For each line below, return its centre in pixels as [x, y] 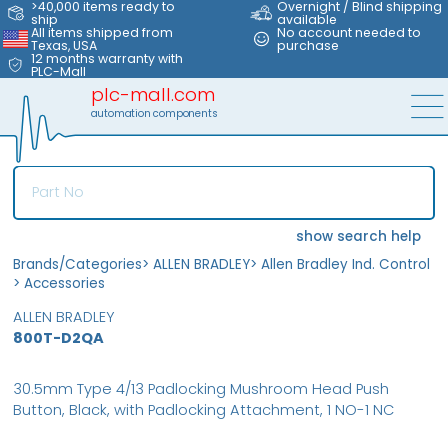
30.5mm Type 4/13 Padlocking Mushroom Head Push [201, 388]
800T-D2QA [59, 338]
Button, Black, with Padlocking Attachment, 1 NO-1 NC [204, 409]
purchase [308, 45]
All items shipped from [102, 32]
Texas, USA [64, 45]
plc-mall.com [152, 95]
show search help [359, 237]
